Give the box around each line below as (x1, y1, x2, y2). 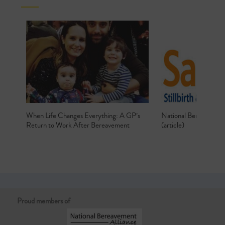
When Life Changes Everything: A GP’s (26, 110, 140, 122)
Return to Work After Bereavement (26, 120, 130, 131)
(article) (161, 120, 185, 131)
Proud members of (17, 196, 71, 207)
